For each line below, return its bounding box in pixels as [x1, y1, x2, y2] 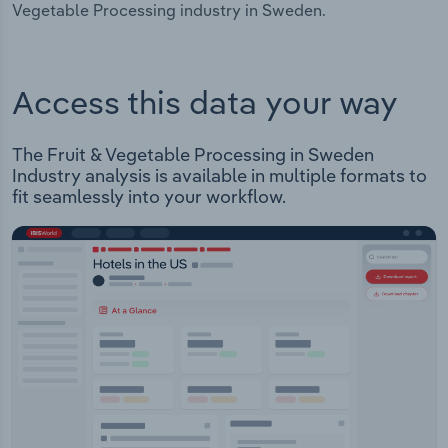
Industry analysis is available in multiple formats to [12, 164, 427, 188]
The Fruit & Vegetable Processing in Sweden [12, 143, 374, 167]
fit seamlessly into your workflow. [12, 185, 286, 209]
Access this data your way [12, 81, 398, 122]
